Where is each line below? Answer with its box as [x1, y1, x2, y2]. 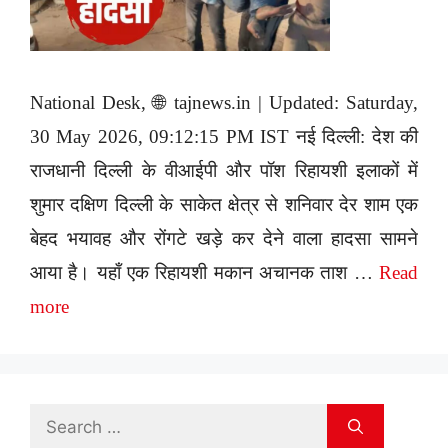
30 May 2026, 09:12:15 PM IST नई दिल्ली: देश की [30, 126, 418, 148]
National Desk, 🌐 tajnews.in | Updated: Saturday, [30, 92, 418, 114]
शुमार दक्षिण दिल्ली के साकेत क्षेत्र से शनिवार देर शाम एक [30, 194, 418, 216]
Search [29, 409, 80, 431]
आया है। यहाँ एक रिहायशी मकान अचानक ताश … [30, 262, 379, 284]
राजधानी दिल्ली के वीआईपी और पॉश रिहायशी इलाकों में [30, 160, 418, 182]
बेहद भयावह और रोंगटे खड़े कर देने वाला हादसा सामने [30, 228, 418, 250]
